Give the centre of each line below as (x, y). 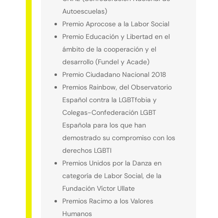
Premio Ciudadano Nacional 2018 (115, 75)
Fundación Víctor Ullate (99, 189)
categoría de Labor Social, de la (112, 176)
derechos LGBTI (87, 151)
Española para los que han (104, 125)
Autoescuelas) (85, 11)
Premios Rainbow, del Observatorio (117, 87)
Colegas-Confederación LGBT (109, 113)
